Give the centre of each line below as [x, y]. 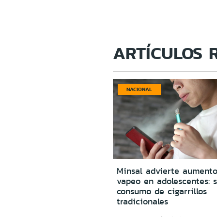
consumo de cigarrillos [162, 191]
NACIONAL [139, 89]
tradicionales [142, 201]
